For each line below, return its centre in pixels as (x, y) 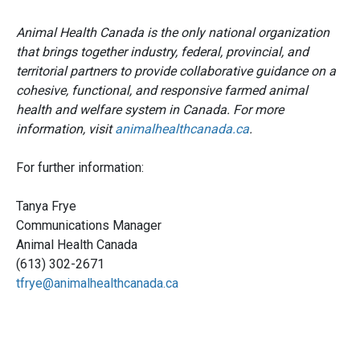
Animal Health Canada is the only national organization (173, 33)
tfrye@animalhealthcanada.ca (97, 284)
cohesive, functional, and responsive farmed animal (162, 91)
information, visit (65, 129)
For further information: (80, 168)
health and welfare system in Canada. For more (150, 110)
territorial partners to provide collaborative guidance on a (176, 72)
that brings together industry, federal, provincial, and (162, 52)
